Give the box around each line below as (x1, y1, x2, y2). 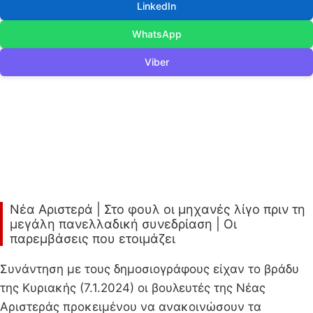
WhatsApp (131, 27, 182, 40)
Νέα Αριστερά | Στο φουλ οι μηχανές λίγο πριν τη (10, 201, 305, 217)
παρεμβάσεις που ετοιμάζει (10, 231, 175, 246)
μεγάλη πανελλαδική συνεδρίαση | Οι (10, 216, 237, 231)
